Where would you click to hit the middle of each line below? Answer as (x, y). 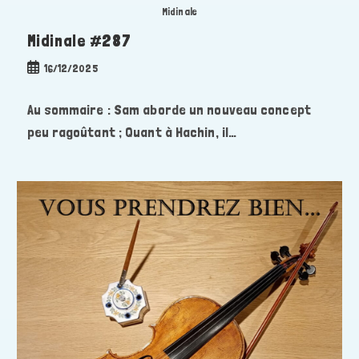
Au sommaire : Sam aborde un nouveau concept (169, 110)
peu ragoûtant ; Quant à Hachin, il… (132, 132)
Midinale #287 (79, 41)
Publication (53, 68)
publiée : (44, 85)
